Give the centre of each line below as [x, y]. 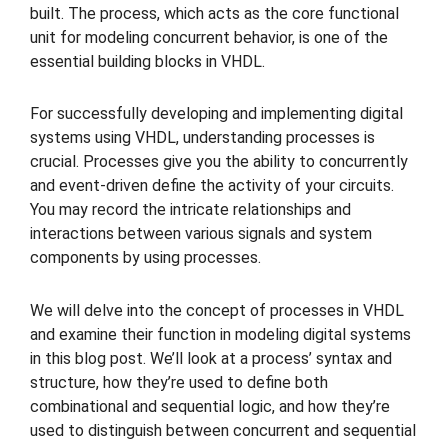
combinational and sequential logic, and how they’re [210, 407]
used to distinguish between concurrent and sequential [223, 431]
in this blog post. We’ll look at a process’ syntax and [211, 359]
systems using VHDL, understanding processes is [202, 138]
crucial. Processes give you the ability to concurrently [219, 162]
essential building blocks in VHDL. [147, 61]
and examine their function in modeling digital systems [220, 335]
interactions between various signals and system [201, 234]
